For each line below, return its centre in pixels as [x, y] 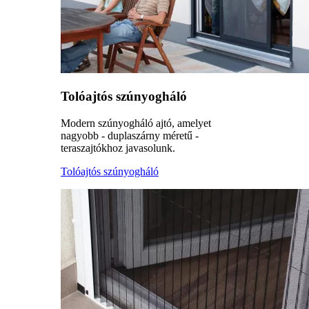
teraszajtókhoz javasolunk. [118, 148]
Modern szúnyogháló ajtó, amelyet [136, 123]
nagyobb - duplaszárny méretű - [130, 135]
